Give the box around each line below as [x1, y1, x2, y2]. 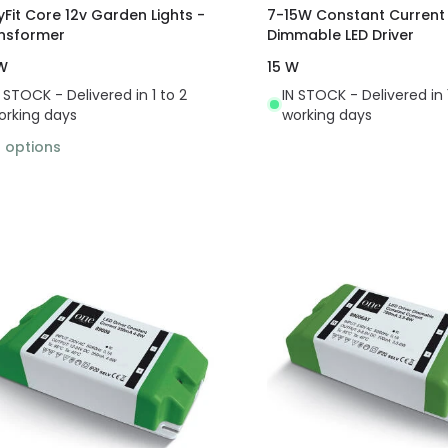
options [5, 136, 61, 157]
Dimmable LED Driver [266, 24, 414, 45]
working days [281, 104, 372, 125]
